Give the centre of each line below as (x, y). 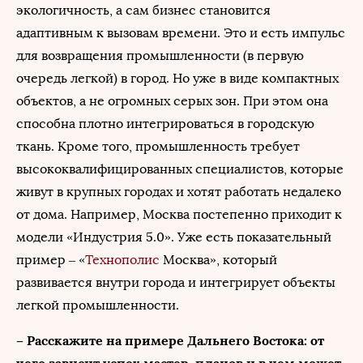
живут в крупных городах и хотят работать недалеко (179, 192)
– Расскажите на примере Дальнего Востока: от (170, 340)
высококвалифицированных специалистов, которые (180, 169)
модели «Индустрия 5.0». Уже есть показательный (174, 237)
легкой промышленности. (98, 305)
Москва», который (218, 260)
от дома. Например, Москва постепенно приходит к (179, 214)
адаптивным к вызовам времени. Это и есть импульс (181, 33)
